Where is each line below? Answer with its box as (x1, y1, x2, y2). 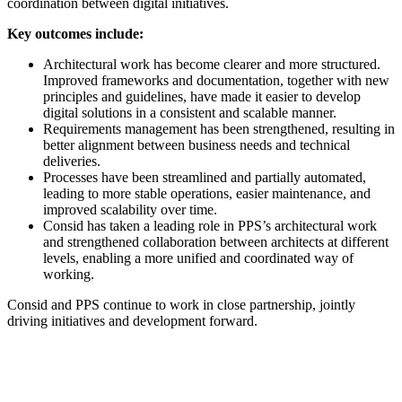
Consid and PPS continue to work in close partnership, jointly (7, 297, 355, 313)
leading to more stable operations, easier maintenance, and (43, 186, 371, 202)
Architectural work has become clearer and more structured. (43, 57, 380, 73)
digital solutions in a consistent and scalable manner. (43, 105, 336, 121)
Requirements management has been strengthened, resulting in (43, 121, 395, 137)
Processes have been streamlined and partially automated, (43, 170, 366, 186)
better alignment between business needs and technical (43, 137, 350, 153)
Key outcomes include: (7, 26, 144, 42)
